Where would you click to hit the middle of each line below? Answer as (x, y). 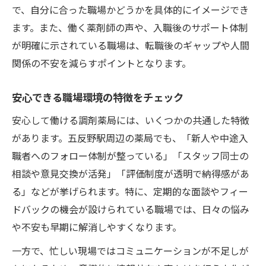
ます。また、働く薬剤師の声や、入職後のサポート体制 (130, 27)
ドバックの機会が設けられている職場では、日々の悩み (131, 209)
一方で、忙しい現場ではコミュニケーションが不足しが (130, 250)
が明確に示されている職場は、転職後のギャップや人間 (131, 45)
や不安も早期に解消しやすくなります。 (97, 227)
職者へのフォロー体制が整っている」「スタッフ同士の (130, 155)
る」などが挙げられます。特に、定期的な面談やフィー (130, 191)
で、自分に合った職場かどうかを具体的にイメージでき (130, 9)
